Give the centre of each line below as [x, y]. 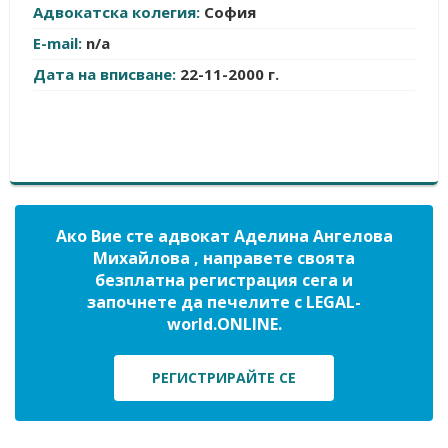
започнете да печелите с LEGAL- [224, 302]
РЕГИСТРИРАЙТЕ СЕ [224, 377]
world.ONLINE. [224, 324]
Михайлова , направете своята [224, 258]
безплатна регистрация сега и [224, 280]
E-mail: [59, 43]
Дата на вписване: [106, 74]
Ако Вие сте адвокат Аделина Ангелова [224, 236]
